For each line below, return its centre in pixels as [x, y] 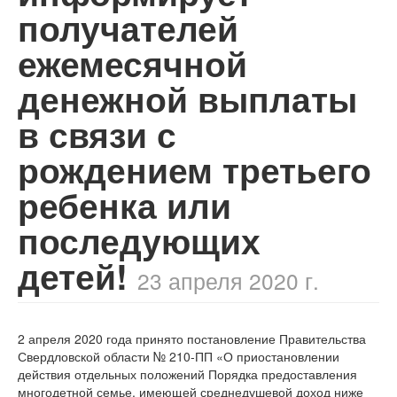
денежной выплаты [187, 98]
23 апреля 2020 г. [228, 280]
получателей [128, 27]
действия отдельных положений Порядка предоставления [187, 374]
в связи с [97, 134]
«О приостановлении [276, 356]
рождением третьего [195, 169]
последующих [139, 240]
